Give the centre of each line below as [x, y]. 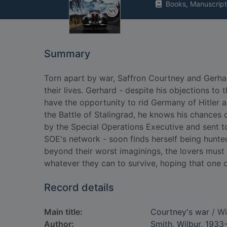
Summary [67, 54]
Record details [79, 187]
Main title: [63, 212]
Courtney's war [180, 212]
